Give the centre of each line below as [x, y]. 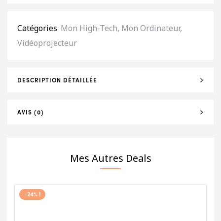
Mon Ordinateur [151, 28]
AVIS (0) [31, 112]
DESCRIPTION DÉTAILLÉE [57, 80]
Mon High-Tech [89, 28]
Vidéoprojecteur [47, 43]
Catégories [37, 28]
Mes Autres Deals [110, 158]
